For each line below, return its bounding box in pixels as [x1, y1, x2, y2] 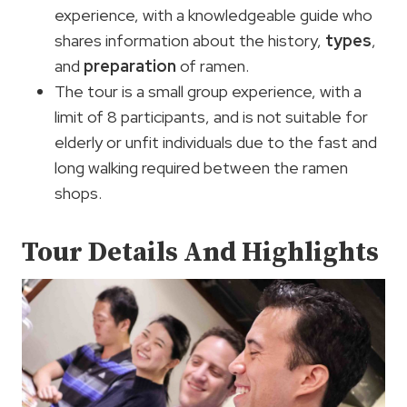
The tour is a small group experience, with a [55, 80, 362, 102]
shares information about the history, [55, 29, 325, 51]
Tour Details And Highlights [22, 234, 379, 270]
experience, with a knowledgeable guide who [55, 4, 372, 25]
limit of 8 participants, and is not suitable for [55, 105, 368, 127]
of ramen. [176, 55, 249, 76]
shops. [55, 182, 102, 203]
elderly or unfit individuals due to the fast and [55, 131, 377, 153]
